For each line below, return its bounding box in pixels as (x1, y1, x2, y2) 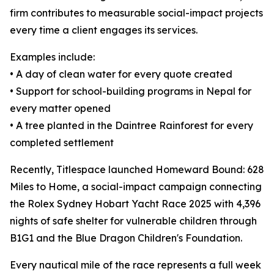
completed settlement (10, 136, 114, 149)
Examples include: (10, 51, 95, 64)
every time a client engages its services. (10, 24, 198, 37)
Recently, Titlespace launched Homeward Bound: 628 (10, 163, 264, 176)
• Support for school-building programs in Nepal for (10, 85, 251, 98)
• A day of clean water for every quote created (10, 68, 232, 81)
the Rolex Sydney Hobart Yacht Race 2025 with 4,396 (10, 198, 261, 210)
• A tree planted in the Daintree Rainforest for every (10, 119, 253, 132)
